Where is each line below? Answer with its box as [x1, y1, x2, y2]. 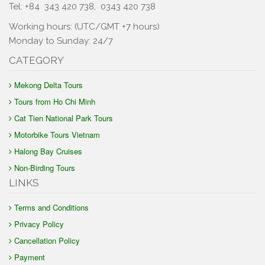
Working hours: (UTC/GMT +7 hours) [9, 21, 160, 32]
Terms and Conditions [14, 201, 89, 213]
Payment [14, 251, 45, 263]
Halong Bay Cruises [14, 145, 82, 157]
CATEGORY [9, 54, 64, 66]
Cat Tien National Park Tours [14, 112, 113, 124]
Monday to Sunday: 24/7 [9, 35, 113, 46]
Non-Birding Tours [14, 161, 75, 173]
